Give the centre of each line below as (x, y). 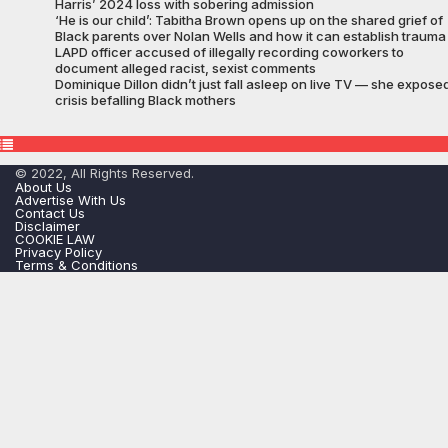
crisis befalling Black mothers (145, 100)
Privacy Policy (58, 252)
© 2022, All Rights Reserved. (104, 173)
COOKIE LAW (55, 239)
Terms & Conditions (76, 265)
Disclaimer (47, 226)
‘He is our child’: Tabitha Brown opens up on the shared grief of (249, 20)
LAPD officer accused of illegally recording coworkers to (229, 52)
